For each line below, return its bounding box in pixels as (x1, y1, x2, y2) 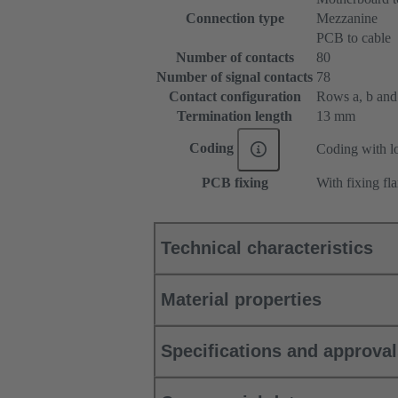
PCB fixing (201, 175, 268, 191)
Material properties (161, 290, 322, 310)
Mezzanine (316, 11, 378, 27)
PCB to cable (316, 30, 391, 46)
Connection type (185, 11, 284, 27)
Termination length (177, 108, 292, 124)
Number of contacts (175, 50, 294, 66)
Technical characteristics (161, 238, 373, 259)
